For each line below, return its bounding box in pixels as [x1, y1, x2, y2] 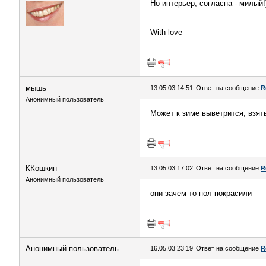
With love [150, 28, 182, 37]
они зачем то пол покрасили [150, 189, 252, 198]
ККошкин [26, 164, 57, 173]
